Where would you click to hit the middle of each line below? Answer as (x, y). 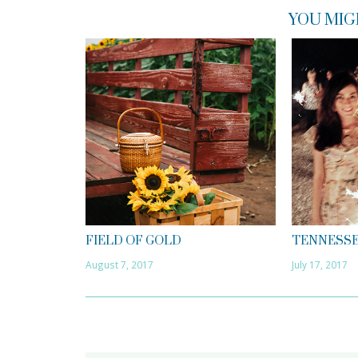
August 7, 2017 (119, 265)
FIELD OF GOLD (133, 241)
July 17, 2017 (319, 265)
